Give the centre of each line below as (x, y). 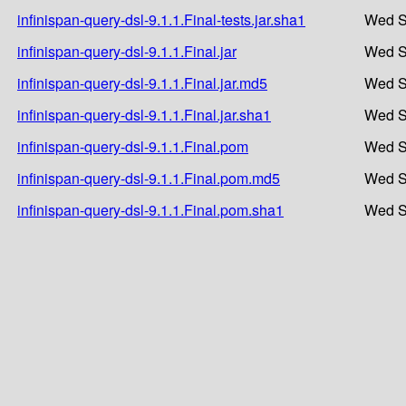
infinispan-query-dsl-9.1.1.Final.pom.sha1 (150, 209)
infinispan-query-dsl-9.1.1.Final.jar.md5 (142, 82)
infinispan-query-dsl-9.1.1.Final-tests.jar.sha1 (161, 19)
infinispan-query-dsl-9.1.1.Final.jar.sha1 (144, 114)
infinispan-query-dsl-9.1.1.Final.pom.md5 (149, 178)
